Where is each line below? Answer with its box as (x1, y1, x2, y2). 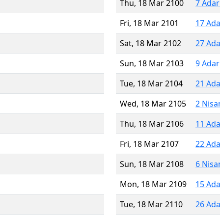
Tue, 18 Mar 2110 (120, 198, 183, 210)
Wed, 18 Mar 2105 (120, 98, 186, 109)
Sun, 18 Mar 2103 (120, 57, 184, 69)
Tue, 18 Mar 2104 (120, 78, 183, 89)
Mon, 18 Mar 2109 (120, 178, 187, 190)
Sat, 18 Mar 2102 (120, 37, 181, 49)
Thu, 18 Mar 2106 (120, 118, 184, 129)
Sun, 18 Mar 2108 (120, 158, 184, 169)
